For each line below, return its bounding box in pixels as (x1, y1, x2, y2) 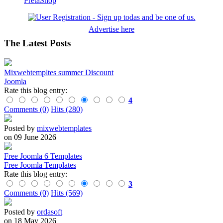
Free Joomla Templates (4, 161, 76, 170)
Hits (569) (51, 189, 83, 198)
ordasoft (37, 208, 62, 217)
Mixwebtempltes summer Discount (4, 68, 113, 77)
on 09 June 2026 (4, 133, 56, 142)
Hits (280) (51, 105, 83, 114)
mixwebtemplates (37, 124, 92, 133)
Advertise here (89, 24, 134, 33)
